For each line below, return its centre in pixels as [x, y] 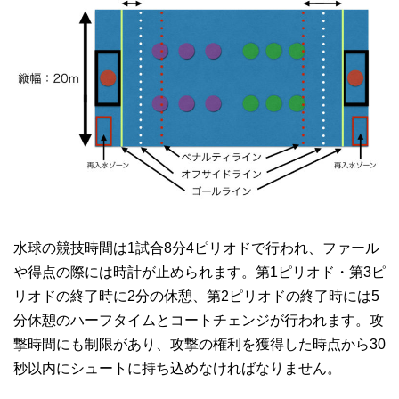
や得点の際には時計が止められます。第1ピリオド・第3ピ [199, 272]
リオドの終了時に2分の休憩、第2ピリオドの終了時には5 [196, 296]
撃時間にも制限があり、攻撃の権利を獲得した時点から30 [199, 344]
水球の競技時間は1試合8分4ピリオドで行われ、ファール [196, 248]
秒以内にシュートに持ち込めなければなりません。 [177, 368]
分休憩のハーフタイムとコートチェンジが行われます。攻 [199, 320]
